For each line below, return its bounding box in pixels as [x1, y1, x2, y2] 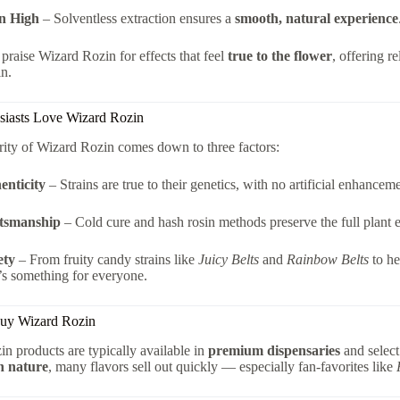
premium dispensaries [207, 342, 340, 358]
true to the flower [227, 47, 332, 63]
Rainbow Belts [286, 251, 369, 267]
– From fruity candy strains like [14, 251, 198, 267]
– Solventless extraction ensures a [38, 10, 235, 26]
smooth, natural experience [234, 10, 398, 26]
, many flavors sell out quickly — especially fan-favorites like [47, 358, 396, 374]
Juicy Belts [197, 251, 259, 267]
